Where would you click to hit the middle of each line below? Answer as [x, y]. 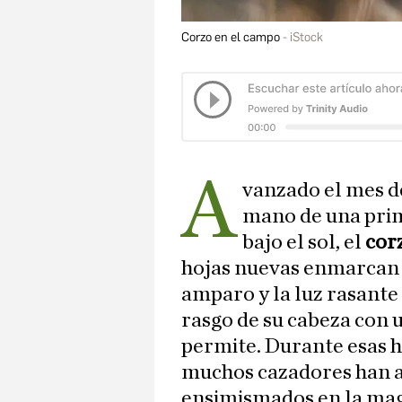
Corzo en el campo [231, 38]
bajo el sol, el [304, 243]
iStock [306, 38]
